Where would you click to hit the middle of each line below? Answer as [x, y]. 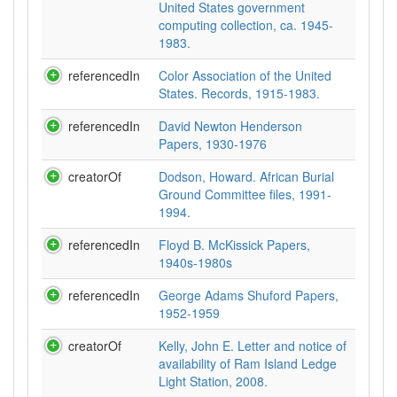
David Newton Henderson [230, 126]
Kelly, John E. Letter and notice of [253, 346]
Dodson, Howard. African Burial [246, 176]
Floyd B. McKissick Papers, [234, 245]
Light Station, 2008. [213, 381]
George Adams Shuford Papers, [249, 295]
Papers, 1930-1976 [213, 144]
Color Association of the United [245, 75]
